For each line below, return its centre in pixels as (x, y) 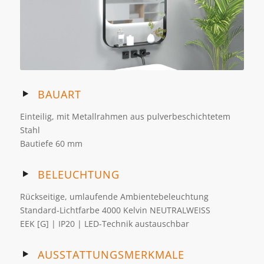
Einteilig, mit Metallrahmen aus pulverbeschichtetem (125, 116)
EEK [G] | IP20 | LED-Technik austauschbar (104, 223)
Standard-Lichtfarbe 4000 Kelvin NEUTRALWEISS (115, 210)
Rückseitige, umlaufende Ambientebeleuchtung (114, 196)
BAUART (59, 94)
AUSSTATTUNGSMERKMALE (111, 254)
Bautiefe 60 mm (51, 143)
